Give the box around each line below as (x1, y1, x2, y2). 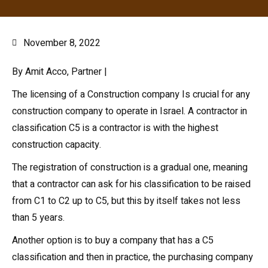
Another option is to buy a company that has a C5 (12, 233, 214, 248)
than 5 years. (12, 211, 65, 225)
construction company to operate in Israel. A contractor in (12, 104, 247, 118)
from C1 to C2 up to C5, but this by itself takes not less (12, 194, 240, 208)
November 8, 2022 (23, 36, 100, 50)
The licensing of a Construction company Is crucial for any (12, 87, 250, 102)
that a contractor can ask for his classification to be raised (12, 177, 251, 191)
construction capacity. (12, 138, 101, 152)
